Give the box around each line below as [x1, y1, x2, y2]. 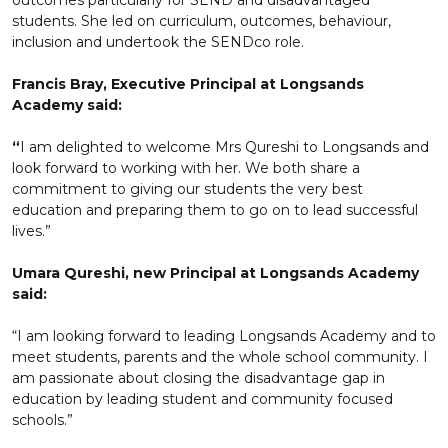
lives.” [12, 222, 51, 240]
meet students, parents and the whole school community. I [12, 348, 428, 366]
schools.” [12, 411, 77, 429]
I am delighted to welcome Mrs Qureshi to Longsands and [20, 138, 429, 156]
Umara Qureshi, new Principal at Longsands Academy [12, 264, 419, 282]
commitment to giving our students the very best [12, 180, 363, 198]
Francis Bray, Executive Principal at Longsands [12, 75, 364, 93]
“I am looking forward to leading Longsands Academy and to [12, 327, 436, 345]
